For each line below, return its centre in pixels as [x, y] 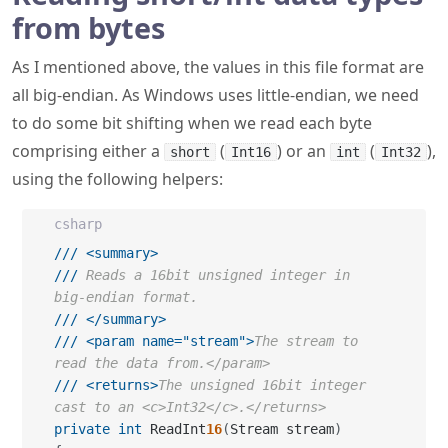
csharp [78, 224]
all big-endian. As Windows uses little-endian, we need [215, 95]
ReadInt [174, 429]
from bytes [88, 27]
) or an [303, 151]
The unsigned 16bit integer [262, 385]
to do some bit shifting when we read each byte [192, 123]
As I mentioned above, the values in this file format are [218, 67]
